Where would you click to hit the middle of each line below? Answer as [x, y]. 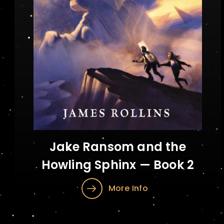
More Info [128, 188]
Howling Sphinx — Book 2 [118, 165]
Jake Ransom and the [117, 147]
